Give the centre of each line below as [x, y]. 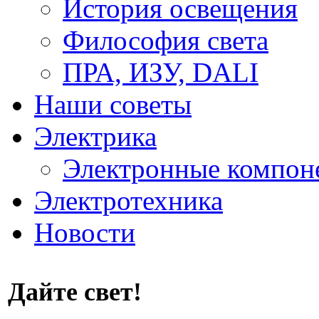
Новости [85, 232]
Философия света [166, 40]
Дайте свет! [75, 292]
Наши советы [113, 104]
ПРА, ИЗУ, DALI [161, 72]
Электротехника [129, 200]
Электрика [95, 136]
